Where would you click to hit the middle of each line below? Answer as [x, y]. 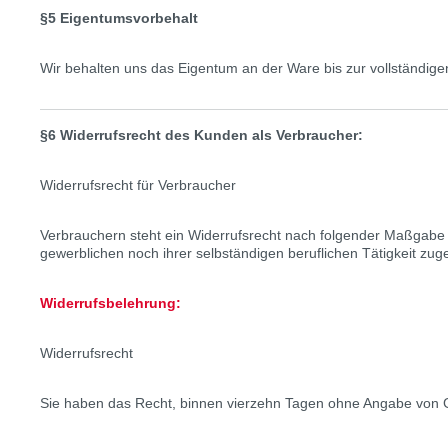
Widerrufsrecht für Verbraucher [138, 185]
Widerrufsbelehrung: [110, 303]
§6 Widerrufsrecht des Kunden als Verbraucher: [201, 135]
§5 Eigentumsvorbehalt [119, 18]
